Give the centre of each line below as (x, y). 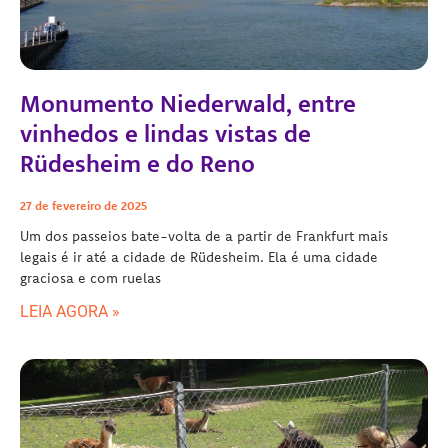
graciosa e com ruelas (90, 277)
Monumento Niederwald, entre (188, 104)
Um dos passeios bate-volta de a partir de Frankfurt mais (204, 235)
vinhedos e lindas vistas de (165, 134)
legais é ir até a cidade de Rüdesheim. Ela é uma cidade (199, 256)
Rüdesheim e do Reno (137, 164)
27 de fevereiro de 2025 (83, 205)
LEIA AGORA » (70, 311)
